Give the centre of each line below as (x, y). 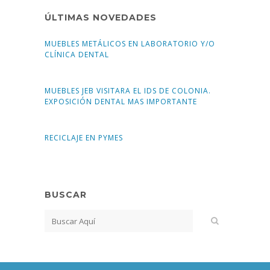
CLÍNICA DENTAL (77, 55)
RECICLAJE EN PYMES (84, 138)
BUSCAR (66, 195)
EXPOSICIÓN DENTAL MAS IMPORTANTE (121, 102)
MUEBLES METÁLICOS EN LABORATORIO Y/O (130, 44)
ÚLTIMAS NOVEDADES (101, 18)
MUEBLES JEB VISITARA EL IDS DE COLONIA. (128, 91)
